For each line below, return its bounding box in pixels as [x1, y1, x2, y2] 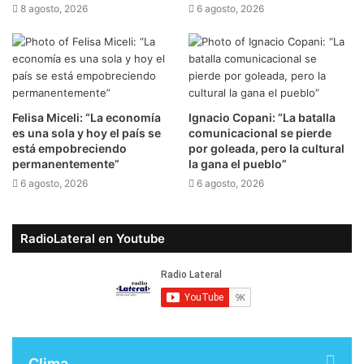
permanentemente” [12, 157, 119, 171]
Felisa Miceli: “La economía [12, 110, 161, 125]
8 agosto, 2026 [20, 2, 88, 15]
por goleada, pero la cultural [188, 141, 344, 156]
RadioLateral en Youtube [20, 231, 165, 247]
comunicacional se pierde [188, 126, 331, 141]
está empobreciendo [12, 141, 127, 156]
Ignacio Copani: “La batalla [188, 110, 336, 125]
